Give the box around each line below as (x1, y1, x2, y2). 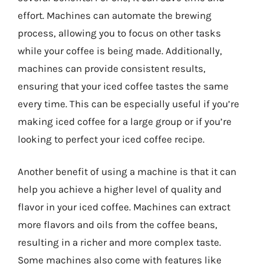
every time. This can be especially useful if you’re (18, 97, 239, 110)
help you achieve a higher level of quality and (18, 183, 222, 195)
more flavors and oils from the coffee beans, (18, 219, 217, 230)
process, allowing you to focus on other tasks (18, 27, 221, 39)
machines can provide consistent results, (18, 62, 206, 74)
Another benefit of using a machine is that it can (18, 166, 236, 177)
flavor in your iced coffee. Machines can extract (18, 201, 230, 213)
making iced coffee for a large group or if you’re (18, 115, 232, 127)
